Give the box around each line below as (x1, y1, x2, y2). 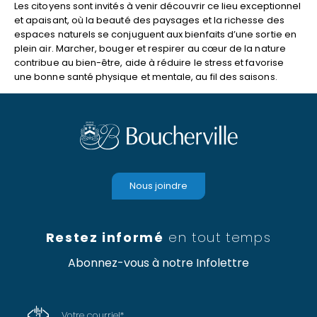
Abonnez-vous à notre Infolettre (68, 255, 249, 272)
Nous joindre (129, 179, 188, 193)
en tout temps (163, 229, 272, 247)
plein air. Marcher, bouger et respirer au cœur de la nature (14, 41, 286, 55)
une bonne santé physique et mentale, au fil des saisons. (14, 69, 277, 83)
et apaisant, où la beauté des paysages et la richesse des (14, 13, 284, 27)
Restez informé (45, 229, 164, 247)
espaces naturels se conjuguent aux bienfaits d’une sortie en (14, 27, 296, 41)
